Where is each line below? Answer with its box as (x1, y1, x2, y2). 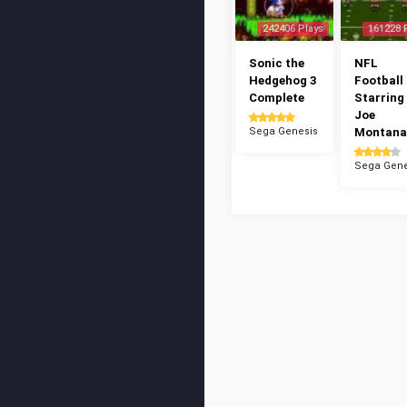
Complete (249, 91, 304, 104)
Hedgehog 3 (249, 74, 316, 87)
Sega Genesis (249, 125, 318, 137)
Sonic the (249, 56, 304, 70)
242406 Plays (263, 23, 323, 35)
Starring (354, 91, 404, 104)
